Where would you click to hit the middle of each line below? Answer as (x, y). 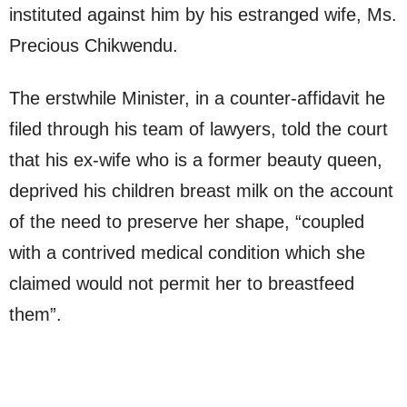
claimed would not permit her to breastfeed (182, 284)
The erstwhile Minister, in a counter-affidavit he (197, 99)
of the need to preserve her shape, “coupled (187, 222)
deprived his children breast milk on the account (201, 191)
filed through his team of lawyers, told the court (199, 129)
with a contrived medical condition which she (187, 253)
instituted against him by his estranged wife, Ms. (203, 15)
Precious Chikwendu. (94, 46)
